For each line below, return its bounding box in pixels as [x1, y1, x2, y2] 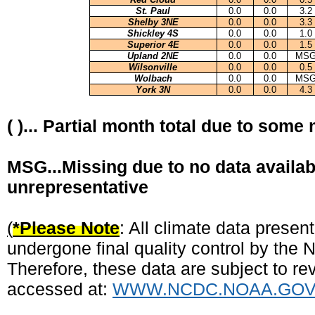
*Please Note [13, 218, 120, 238]
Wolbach [134, 73, 172, 84]
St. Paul [136, 6, 170, 16]
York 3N [136, 84, 170, 95]
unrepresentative [7, 177, 148, 197]
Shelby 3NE [127, 17, 179, 27]
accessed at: [7, 279, 112, 299]
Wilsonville [129, 62, 177, 72]
